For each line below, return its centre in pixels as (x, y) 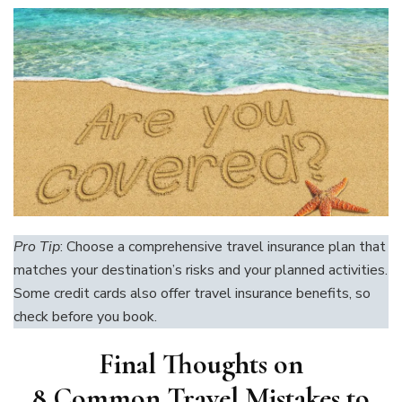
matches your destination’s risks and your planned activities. (201, 271)
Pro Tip (37, 247)
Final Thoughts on (201, 364)
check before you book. (85, 317)
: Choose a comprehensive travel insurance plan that (223, 247)
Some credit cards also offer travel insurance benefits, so (192, 294)
